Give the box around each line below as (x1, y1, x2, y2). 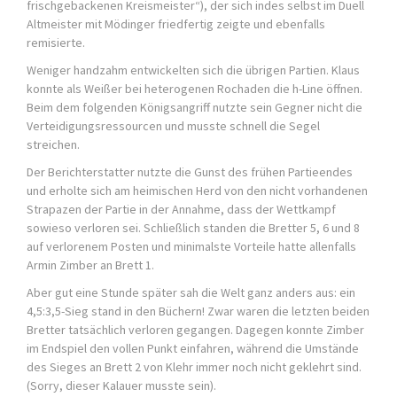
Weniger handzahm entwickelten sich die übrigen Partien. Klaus (27, 62, 360, 79)
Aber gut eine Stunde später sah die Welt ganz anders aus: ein (27, 284, 355, 301)
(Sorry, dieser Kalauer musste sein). (27, 378, 216, 394)
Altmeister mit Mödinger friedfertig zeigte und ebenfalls (27, 16, 325, 33)
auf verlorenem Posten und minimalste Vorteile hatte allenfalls (27, 238, 356, 255)
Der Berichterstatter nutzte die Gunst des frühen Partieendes (27, 164, 353, 181)
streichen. (27, 136, 80, 153)
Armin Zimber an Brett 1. (27, 257, 154, 274)
